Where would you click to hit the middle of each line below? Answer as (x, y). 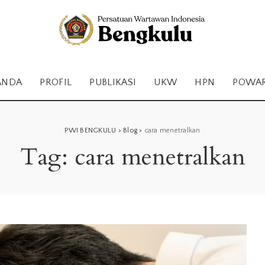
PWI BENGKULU (91, 130)
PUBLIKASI (113, 82)
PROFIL (56, 82)
